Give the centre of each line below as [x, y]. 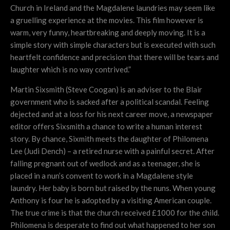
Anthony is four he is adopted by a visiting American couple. [111, 200]
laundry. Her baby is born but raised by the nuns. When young [113, 188]
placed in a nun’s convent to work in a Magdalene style [102, 176]
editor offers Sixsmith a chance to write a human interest [106, 127]
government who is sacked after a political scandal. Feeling [110, 102]
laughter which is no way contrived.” [71, 70]
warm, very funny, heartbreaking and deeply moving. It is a [108, 33]
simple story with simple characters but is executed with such [113, 45]
